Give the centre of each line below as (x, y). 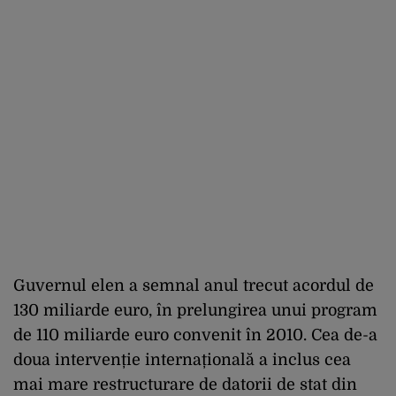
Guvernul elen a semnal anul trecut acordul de (194, 285)
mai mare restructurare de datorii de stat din (185, 384)
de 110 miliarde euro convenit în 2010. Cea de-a (195, 335)
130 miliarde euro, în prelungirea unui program (195, 310)
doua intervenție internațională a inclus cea (182, 359)
